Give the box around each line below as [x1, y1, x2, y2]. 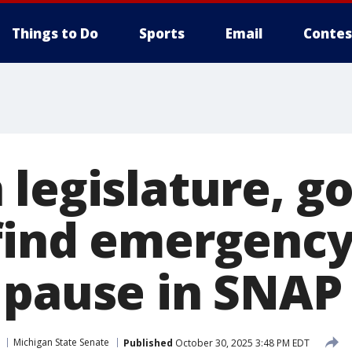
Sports [139, 24, 185, 42]
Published [123, 335, 173, 350]
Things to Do [12, 24, 98, 42]
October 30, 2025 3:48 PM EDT [173, 335, 310, 350]
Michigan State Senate [13, 335, 109, 349]
